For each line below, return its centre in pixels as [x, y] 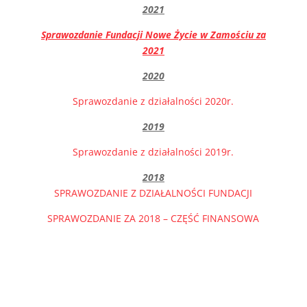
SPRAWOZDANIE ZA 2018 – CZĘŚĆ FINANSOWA [153, 218]
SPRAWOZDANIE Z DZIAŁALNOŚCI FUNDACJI [153, 193]
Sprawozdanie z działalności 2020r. [153, 101]
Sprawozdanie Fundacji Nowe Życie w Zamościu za [153, 35]
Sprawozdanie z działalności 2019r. [153, 152]
